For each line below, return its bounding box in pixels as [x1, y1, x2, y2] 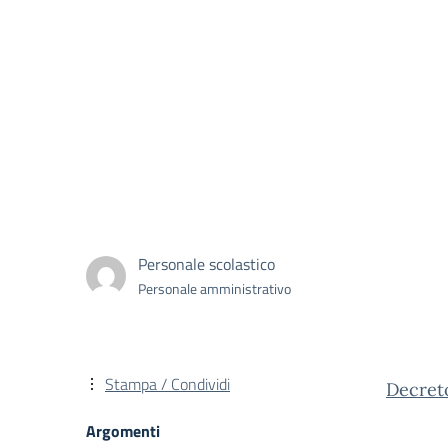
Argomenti [86, 419, 160, 443]
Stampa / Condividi [105, 372, 230, 396]
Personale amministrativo [138, 277, 291, 299]
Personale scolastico [138, 251, 275, 276]
